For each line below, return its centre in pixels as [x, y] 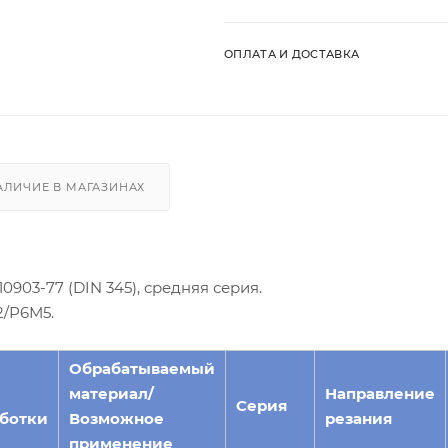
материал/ [111, 393]
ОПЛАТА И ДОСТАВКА [292, 53]
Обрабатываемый [142, 368]
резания [358, 418]
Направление [380, 393]
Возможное [116, 418]
